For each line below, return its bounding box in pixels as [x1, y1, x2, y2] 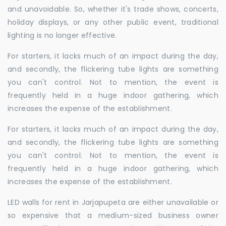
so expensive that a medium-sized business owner [8, 210, 218, 220]
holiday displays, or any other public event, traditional [8, 17, 218, 27]
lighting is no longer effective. [8, 30, 117, 40]
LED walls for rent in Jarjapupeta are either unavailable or [8, 197, 218, 207]
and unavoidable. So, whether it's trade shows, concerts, [8, 4, 218, 14]
